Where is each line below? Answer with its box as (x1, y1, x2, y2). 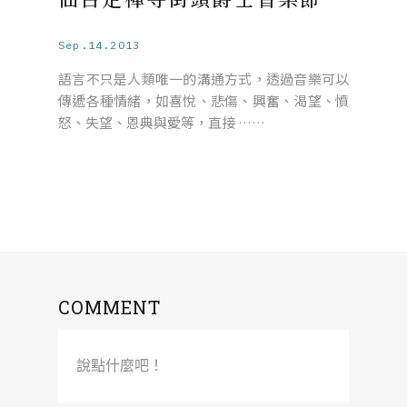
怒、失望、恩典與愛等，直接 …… (58, 112, 265, 132)
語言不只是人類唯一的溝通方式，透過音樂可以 (58, 68, 349, 88)
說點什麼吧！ (76, 357, 164, 373)
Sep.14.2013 (58, 37, 141, 52)
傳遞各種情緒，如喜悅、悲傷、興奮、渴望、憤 (58, 90, 349, 110)
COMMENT (58, 294, 161, 319)
